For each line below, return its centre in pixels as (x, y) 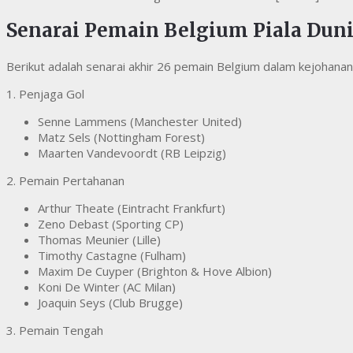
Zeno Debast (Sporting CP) (111, 224)
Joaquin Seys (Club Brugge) (110, 303)
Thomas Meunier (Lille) (99, 240)
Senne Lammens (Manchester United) (140, 122)
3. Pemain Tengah (55, 331)
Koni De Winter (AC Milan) (107, 287)
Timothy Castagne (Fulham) (112, 256)
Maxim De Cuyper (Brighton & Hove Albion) (155, 271)
